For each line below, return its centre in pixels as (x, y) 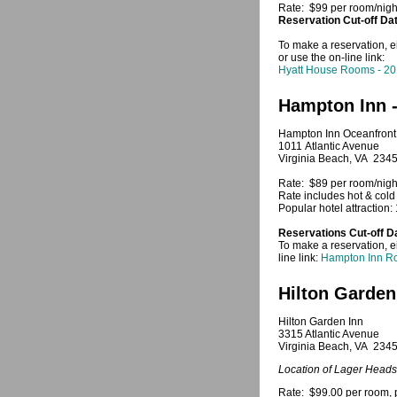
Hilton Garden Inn (322, 322)
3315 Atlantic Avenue (329, 334)
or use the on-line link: (333, 58)
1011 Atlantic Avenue (329, 146)
